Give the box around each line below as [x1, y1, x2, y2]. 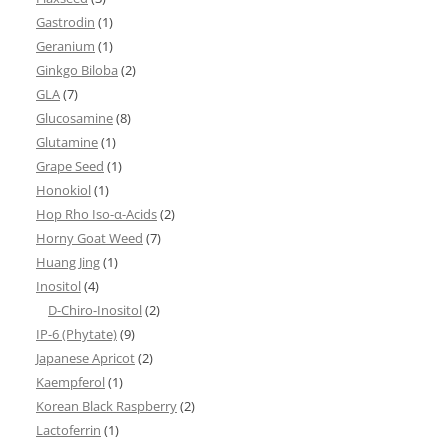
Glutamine [36, 133, 98, 151]
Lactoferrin [36, 421, 101, 439]
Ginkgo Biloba [36, 61, 118, 79]
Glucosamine [36, 109, 113, 127]
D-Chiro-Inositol [48, 301, 142, 319]
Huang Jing [36, 253, 100, 271]
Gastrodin [36, 13, 95, 31]
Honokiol [36, 181, 91, 199]
